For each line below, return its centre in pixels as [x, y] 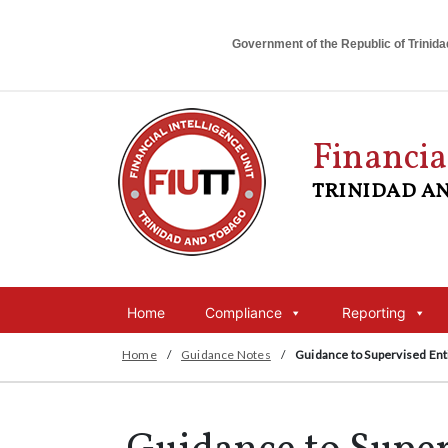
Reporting [374, 312]
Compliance [243, 312]
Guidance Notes [226, 354]
